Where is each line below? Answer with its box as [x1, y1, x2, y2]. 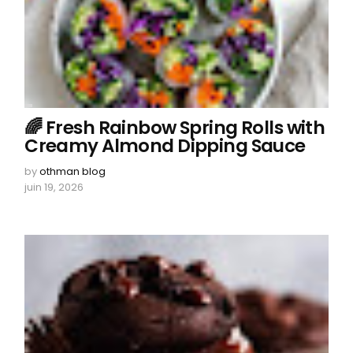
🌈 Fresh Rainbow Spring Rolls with [24, 115, 325, 141]
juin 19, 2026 [24, 180, 84, 195]
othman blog [39, 164, 106, 180]
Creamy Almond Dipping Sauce [24, 133, 306, 159]
